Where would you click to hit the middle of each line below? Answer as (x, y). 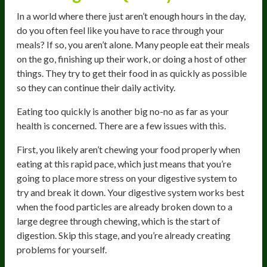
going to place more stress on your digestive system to (127, 178)
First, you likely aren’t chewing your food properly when (128, 149)
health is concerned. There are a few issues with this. (121, 125)
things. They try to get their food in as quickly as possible (132, 73)
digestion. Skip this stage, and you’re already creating (124, 235)
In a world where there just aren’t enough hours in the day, (131, 15)
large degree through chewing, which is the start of (119, 221)
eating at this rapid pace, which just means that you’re (124, 163)
